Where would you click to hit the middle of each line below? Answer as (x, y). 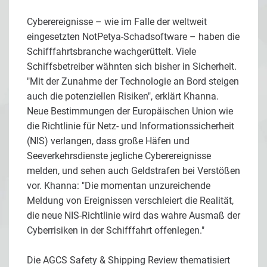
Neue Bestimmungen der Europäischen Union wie (130, 111)
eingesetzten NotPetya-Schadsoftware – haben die (133, 36)
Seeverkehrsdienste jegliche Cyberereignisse (120, 156)
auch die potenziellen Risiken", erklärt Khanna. (123, 96)
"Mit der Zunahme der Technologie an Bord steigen (133, 81)
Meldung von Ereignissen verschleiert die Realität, (130, 200)
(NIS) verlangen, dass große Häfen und (108, 141)
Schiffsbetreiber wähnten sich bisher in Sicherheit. (132, 66)
